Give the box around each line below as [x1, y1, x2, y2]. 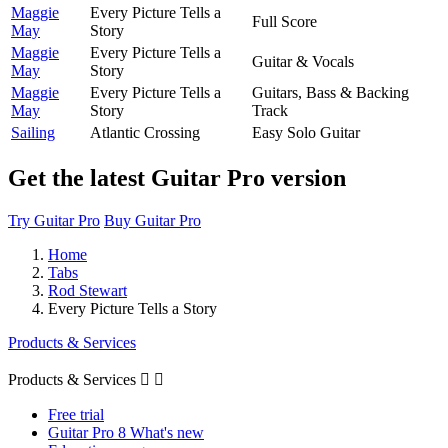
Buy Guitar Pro [104, 211, 201, 229]
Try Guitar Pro [8, 211, 100, 229]
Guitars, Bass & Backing [252, 83, 409, 101]
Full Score [252, 12, 317, 30]
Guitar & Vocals [252, 52, 354, 70]
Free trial [48, 405, 104, 423]
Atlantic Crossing [90, 123, 200, 141]
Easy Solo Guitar [252, 123, 360, 141]
